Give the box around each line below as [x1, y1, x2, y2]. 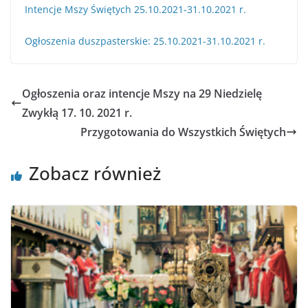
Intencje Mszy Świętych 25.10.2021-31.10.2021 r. [25, 3, 246, 16]
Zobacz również [29, 161, 161, 186]
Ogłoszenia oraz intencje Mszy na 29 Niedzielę [22, 86, 262, 101]
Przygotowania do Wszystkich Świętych [80, 124, 286, 140]
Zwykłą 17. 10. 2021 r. [22, 105, 132, 120]
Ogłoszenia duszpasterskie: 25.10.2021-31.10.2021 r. [25, 34, 265, 47]
